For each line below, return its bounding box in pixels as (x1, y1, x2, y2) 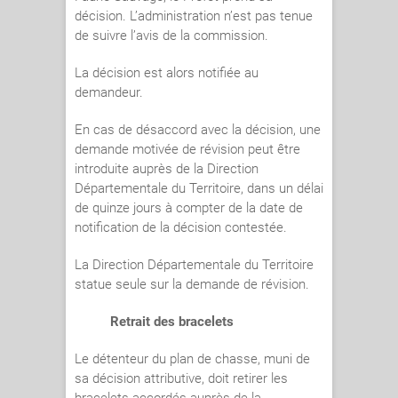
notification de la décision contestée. (75, 219, 291, 236)
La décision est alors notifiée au (75, 65, 259, 82)
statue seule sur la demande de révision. (75, 276, 309, 293)
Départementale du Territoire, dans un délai (75, 180, 323, 197)
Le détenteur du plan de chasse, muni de (75, 351, 310, 368)
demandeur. (75, 84, 143, 101)
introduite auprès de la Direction (75, 161, 259, 178)
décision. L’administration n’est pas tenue (75, 8, 313, 25)
